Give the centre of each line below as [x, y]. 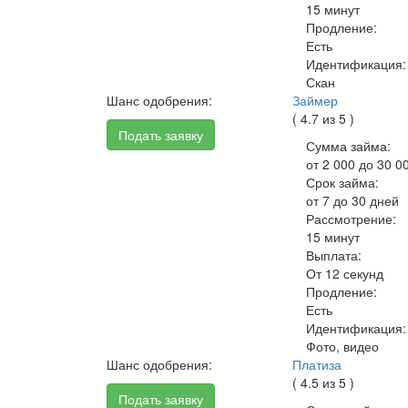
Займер [316, 100]
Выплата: [334, 255]
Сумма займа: [349, 146]
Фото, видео [343, 346]
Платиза [317, 364]
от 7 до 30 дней [353, 200]
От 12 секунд [345, 273]
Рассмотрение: [352, 219]
